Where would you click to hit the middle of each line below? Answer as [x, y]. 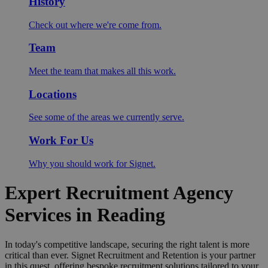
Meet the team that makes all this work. [102, 71]
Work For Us [61, 141]
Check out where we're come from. [95, 25]
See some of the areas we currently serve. [106, 117]
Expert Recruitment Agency [119, 193]
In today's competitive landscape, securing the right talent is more [127, 244]
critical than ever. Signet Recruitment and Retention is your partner [130, 255]
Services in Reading [85, 215]
